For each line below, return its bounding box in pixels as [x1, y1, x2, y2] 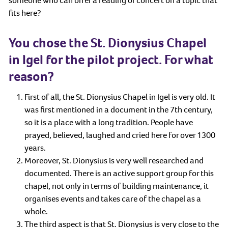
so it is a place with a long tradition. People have [24, 116, 193, 128]
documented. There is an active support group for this [24, 167, 214, 179]
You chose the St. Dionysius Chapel [9, 34, 207, 52]
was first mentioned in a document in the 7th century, [24, 103, 213, 116]
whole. [24, 205, 48, 217]
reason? [9, 68, 54, 85]
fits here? [9, 7, 41, 19]
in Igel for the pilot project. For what [9, 51, 213, 69]
